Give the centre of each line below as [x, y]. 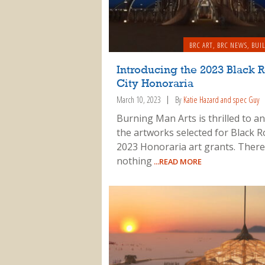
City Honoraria [155, 84]
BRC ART [201, 45]
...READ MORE [177, 162]
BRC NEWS [232, 45]
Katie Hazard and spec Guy [221, 99]
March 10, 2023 [138, 99]
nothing [134, 161]
